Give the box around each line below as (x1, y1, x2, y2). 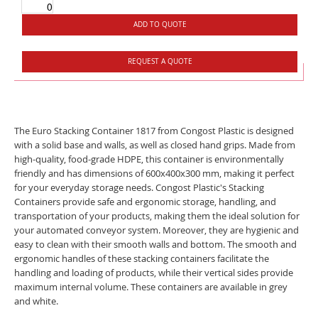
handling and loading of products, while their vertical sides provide (14, 265, 293, 279)
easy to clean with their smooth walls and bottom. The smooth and (14, 237, 297, 251)
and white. (14, 294, 58, 307)
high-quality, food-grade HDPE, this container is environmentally (14, 152, 284, 165)
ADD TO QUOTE (133, 19, 187, 29)
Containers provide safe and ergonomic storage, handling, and (14, 194, 276, 208)
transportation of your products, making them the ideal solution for (14, 209, 300, 222)
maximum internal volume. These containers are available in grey (14, 280, 287, 293)
